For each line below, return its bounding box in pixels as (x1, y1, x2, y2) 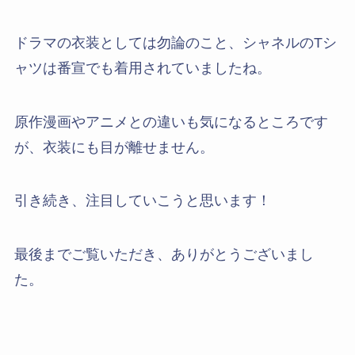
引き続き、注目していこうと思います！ (13, 193, 271, 209)
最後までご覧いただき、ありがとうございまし (13, 246, 314, 263)
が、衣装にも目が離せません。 (13, 139, 214, 155)
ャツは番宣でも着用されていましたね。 (13, 59, 271, 76)
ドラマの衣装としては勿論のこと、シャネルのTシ (13, 34, 337, 51)
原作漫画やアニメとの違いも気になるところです (13, 113, 328, 130)
